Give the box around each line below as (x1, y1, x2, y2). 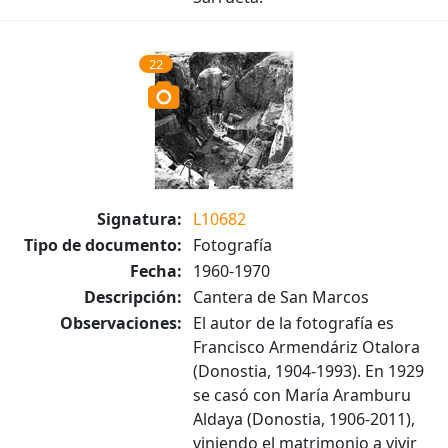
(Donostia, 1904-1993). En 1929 (193, 360, 424, 382)
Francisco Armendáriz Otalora (193, 336, 420, 358)
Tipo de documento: (24, 234, 182, 256)
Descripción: (84, 286, 182, 308)
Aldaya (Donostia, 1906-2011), (193, 408, 415, 430)
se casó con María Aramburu (193, 384, 411, 406)
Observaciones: (60, 312, 182, 334)
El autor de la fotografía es (193, 312, 394, 334)
